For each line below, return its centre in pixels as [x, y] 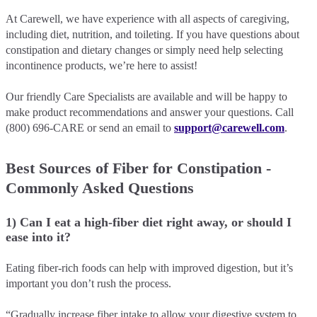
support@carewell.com [229, 127]
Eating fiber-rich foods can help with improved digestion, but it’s [149, 267]
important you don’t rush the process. [88, 283]
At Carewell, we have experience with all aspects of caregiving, [148, 18]
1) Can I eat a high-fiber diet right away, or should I [149, 222]
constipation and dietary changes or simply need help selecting [144, 50]
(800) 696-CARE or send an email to [90, 127]
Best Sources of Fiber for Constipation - [138, 168]
